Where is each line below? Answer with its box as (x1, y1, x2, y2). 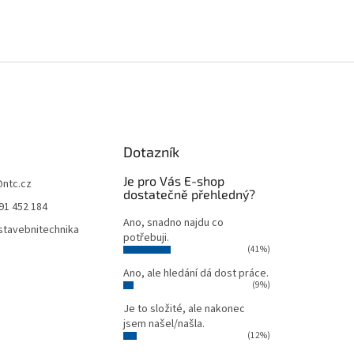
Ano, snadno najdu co (122, 215, 224, 231)
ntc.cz (3, 176, 32, 192)
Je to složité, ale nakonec (122, 301, 245, 317)
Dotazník (122, 143, 179, 160)
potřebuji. (122, 230, 169, 246)
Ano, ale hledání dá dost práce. (122, 265, 269, 281)
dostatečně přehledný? (122, 186, 255, 201)
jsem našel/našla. (122, 316, 205, 332)
